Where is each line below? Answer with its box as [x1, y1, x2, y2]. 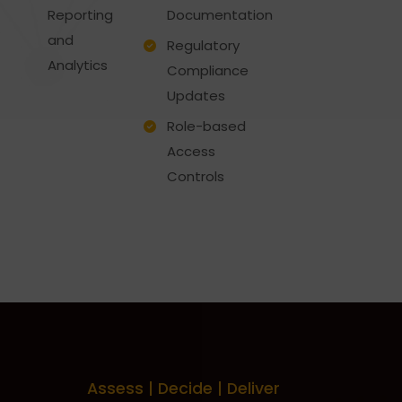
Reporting [48, 5, 113, 24]
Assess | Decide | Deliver [86, 378, 280, 399]
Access [166, 142, 215, 161]
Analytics [48, 56, 108, 74]
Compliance [166, 61, 249, 80]
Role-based [166, 117, 246, 135]
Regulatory [166, 36, 240, 55]
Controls [166, 167, 224, 186]
